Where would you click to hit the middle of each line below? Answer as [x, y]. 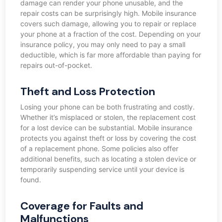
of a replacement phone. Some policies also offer [99, 149]
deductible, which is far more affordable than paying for [111, 55]
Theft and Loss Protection [87, 92]
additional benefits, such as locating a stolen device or [108, 159]
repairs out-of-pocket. [56, 65]
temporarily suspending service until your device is [102, 169]
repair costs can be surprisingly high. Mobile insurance [108, 13]
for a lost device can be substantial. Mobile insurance [106, 128]
